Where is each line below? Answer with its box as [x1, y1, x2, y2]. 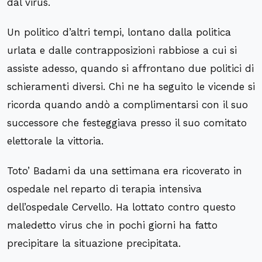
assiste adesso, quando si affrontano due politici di [7, 63, 254, 75]
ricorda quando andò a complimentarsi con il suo [7, 99, 248, 111]
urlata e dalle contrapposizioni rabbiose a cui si [7, 44, 237, 57]
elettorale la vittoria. [7, 135, 104, 147]
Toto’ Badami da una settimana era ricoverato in [7, 165, 242, 177]
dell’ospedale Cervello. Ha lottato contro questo [7, 201, 236, 213]
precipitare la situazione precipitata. [7, 237, 181, 250]
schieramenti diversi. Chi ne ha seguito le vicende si [7, 81, 255, 93]
